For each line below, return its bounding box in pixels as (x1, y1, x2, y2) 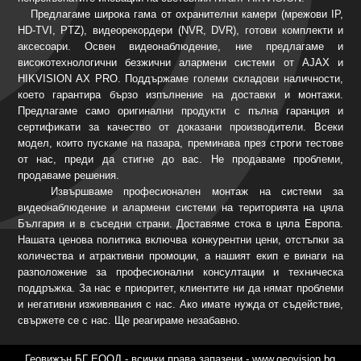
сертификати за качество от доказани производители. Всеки (17, 120, 344, 133)
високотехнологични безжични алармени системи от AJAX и (17, 56, 344, 68)
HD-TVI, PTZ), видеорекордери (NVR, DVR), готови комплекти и (17, 23, 344, 36)
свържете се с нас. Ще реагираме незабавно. (17, 313, 240, 326)
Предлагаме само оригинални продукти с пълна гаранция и (17, 104, 344, 117)
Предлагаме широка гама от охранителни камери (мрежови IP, (17, 7, 344, 20)
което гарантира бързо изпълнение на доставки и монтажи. (17, 88, 344, 101)
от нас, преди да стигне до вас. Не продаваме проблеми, (17, 152, 344, 165)
